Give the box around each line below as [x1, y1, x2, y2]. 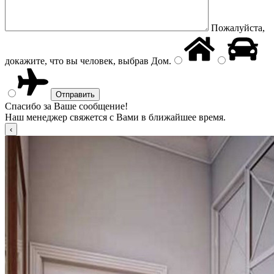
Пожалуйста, [211, 23, 265, 33]
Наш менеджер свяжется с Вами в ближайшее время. [5, 112, 226, 122]
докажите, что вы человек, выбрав [5, 56, 149, 66]
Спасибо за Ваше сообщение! [5, 101, 128, 111]
